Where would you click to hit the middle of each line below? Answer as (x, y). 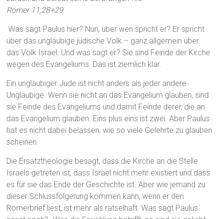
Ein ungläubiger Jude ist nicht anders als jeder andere (97, 84)
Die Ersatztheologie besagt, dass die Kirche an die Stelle (102, 161)
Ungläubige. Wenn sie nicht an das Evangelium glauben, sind (108, 95)
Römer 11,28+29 (35, 10)
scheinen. (23, 142)
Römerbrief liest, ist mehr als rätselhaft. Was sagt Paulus (102, 208)
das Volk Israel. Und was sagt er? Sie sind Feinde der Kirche (109, 53)
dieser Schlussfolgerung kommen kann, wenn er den (95, 197)
